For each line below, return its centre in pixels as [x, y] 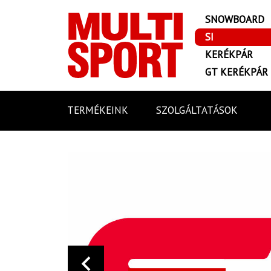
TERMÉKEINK [98, 110]
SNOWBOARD [235, 19]
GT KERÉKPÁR [237, 72]
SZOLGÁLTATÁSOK [197, 110]
